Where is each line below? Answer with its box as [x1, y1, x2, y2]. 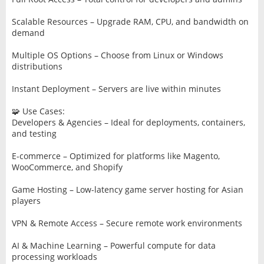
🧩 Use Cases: [11, 105, 65, 117]
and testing [11, 127, 57, 139]
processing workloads [11, 250, 97, 262]
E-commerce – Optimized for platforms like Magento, [11, 150, 220, 161]
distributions [11, 60, 62, 72]
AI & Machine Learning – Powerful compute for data [11, 239, 216, 251]
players [11, 194, 41, 206]
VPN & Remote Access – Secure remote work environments [11, 217, 242, 229]
